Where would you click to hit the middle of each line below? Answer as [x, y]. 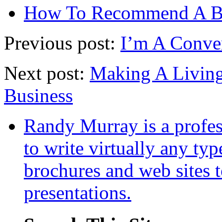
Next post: [47, 73]
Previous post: [62, 43]
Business [38, 96]
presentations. [78, 193]
